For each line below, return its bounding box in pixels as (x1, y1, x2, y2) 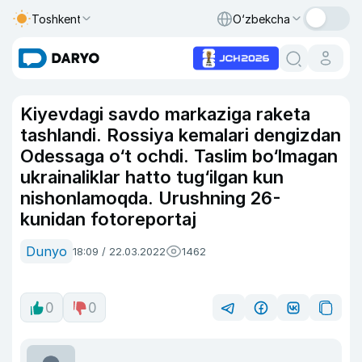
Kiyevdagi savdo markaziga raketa (20, 103, 310, 124)
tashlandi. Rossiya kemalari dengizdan (20, 124, 341, 145)
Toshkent (32, 11, 82, 26)
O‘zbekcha (233, 11, 290, 26)
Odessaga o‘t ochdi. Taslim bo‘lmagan (20, 145, 338, 166)
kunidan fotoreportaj (20, 208, 196, 229)
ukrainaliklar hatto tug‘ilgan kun (20, 166, 284, 187)
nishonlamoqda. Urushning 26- (20, 187, 281, 208)
